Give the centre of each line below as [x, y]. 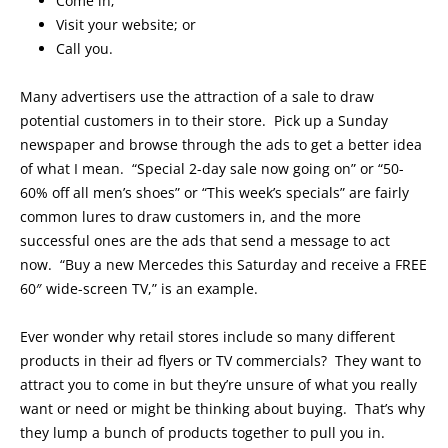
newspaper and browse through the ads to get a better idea [221, 145]
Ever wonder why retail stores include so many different [207, 337]
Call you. [84, 49]
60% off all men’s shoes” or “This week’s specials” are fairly [214, 193]
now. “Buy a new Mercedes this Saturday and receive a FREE [223, 265]
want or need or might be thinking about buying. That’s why [222, 409]
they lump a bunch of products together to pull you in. [202, 433]
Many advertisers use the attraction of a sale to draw [197, 97]
